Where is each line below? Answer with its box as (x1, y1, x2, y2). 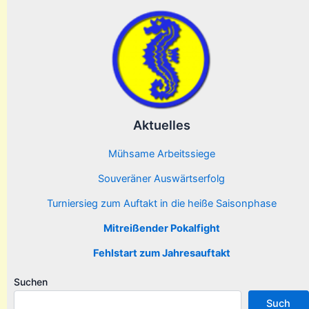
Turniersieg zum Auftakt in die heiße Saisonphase (46, 197, 277, 210)
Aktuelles (132, 117, 190, 132)
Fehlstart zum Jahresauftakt (92, 246, 230, 259)
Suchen (14, 276, 48, 288)
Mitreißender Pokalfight (103, 221, 220, 235)
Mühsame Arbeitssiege (108, 147, 215, 160)
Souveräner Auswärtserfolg (98, 172, 225, 185)
